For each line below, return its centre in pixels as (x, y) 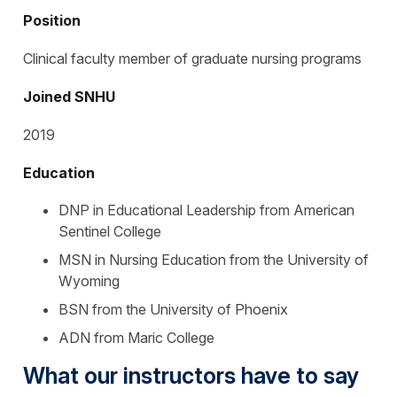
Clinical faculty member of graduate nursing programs (192, 58)
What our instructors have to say (191, 375)
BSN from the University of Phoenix (173, 309)
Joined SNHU (69, 96)
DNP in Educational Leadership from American (206, 210)
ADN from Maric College (136, 337)
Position (52, 20)
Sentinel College (110, 231)
